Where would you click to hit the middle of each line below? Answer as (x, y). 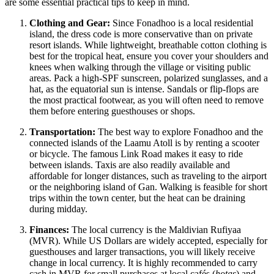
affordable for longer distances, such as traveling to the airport (148, 176)
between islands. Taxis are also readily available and (130, 165)
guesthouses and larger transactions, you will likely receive (142, 252)
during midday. (58, 209)
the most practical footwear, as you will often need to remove (146, 100)
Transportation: (62, 132)
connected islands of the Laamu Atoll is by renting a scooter (144, 143)
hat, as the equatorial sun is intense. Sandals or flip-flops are (144, 89)
